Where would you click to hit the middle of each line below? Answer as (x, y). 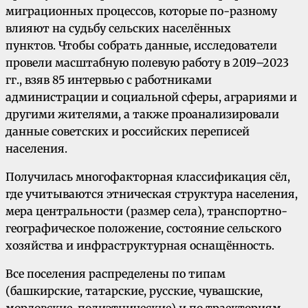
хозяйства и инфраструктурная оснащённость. (140, 246)
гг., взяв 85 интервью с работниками (109, 80)
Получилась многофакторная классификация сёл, (148, 177)
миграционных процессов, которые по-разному (141, 11)
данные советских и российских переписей (128, 132)
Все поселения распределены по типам (115, 274)
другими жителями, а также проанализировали (142, 114)
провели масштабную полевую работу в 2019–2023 (147, 63)
